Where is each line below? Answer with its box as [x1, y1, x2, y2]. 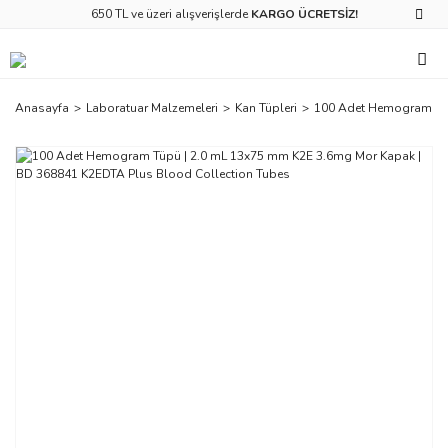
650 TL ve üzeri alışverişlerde [90, 6, 251, 22]
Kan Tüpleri [235, 100, 297, 117]
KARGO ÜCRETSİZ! [250, 6, 358, 22]
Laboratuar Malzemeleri [86, 100, 218, 117]
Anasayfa [15, 100, 69, 117]
